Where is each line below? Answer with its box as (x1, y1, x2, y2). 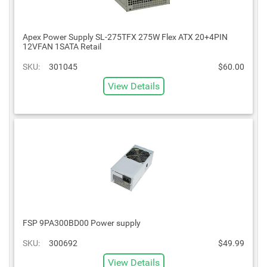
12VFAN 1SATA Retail (23, 41, 101, 51)
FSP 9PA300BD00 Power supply (23, 218, 141, 228)
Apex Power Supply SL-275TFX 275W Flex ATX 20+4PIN (23, 32, 228, 42)
